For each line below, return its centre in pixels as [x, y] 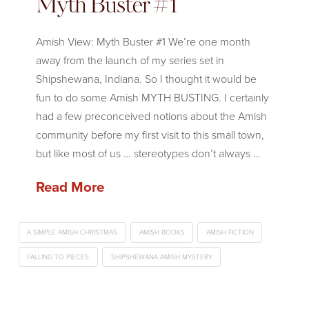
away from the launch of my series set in [130, 60]
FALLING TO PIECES [58, 257]
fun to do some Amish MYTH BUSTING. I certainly [152, 97]
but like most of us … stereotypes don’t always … [148, 153]
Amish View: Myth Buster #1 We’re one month [143, 41]
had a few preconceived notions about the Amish [151, 116]
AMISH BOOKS [162, 232]
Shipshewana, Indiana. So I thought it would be [146, 79]
